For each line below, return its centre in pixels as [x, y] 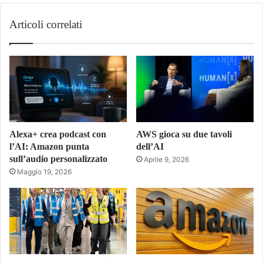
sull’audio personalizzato [58, 159]
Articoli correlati [46, 25]
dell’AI [150, 146]
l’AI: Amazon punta [49, 146]
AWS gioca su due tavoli [184, 134]
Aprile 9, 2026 [166, 159]
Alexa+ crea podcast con [58, 134]
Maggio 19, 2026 [44, 171]
